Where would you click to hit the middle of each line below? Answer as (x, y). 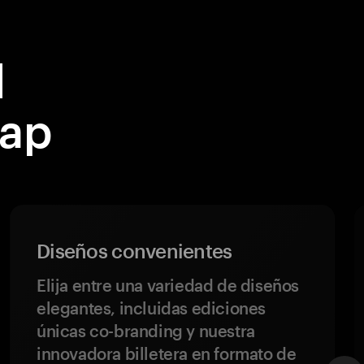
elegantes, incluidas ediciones (152, 308)
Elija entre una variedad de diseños (168, 285)
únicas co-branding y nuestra (146, 331)
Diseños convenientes (134, 251)
